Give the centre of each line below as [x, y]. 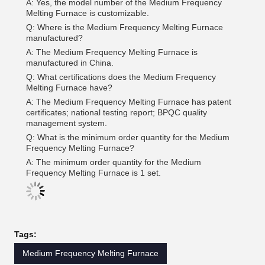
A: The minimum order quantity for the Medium [114, 162]
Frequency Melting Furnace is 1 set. [93, 173]
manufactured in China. [70, 63]
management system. [67, 123]
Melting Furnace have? [69, 88]
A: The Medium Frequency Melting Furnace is [112, 52]
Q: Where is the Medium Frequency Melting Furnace [125, 27]
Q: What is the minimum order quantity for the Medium [128, 137]
